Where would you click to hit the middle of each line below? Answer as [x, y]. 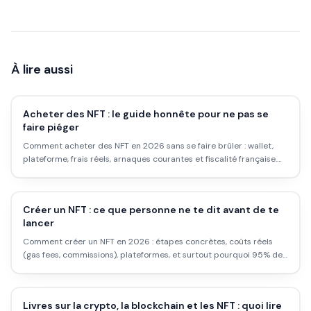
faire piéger [51, 127]
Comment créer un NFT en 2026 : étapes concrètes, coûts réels [148, 242]
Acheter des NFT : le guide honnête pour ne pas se [146, 114]
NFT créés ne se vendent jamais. [86, 268]
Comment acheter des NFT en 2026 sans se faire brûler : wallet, [148, 146]
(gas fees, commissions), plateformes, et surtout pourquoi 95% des [155, 255]
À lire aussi [42, 69]
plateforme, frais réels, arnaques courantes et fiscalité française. [150, 159]
